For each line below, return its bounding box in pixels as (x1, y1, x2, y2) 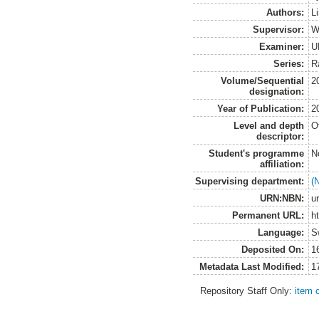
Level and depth (234, 120, 305, 131)
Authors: (266, 6, 305, 18)
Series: (273, 58, 305, 69)
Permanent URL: (232, 209, 305, 221)
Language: (258, 226, 305, 238)
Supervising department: (195, 175, 305, 187)
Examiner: (259, 41, 305, 52)
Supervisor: (253, 23, 305, 35)
